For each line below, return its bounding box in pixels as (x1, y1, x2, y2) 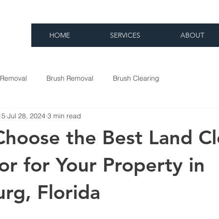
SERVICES (109, 31, 140, 40)
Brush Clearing (113, 73, 159, 83)
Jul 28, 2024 (7, 111, 45, 120)
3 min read (47, 111, 81, 120)
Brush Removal (46, 73, 93, 83)
